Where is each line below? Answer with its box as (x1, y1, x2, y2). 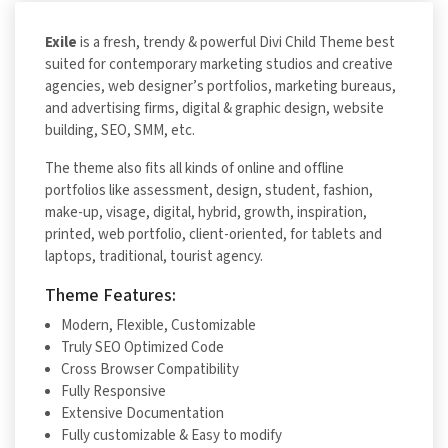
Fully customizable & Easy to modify (61, 426, 282, 446)
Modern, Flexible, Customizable (61, 316, 256, 336)
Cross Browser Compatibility (61, 360, 239, 380)
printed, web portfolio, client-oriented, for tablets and (45, 225, 382, 245)
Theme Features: (45, 284, 176, 308)
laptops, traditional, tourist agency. (45, 247, 263, 267)
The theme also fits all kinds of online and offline (45, 159, 344, 179)
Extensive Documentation (61, 404, 224, 424)
